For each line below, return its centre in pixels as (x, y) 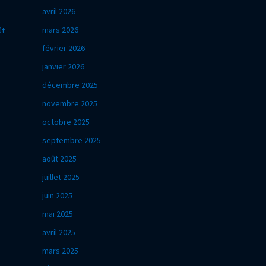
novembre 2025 (70, 103)
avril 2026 (59, 11)
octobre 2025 (66, 121)
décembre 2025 (70, 85)
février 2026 (64, 48)
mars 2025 (60, 250)
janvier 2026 (63, 66)
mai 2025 (58, 213)
